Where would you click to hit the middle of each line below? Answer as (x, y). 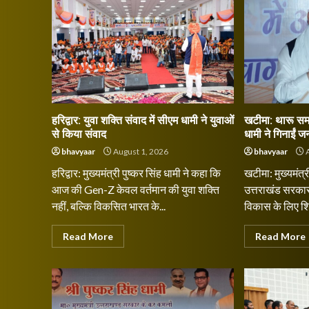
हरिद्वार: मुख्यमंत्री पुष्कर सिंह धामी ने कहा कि (136, 173)
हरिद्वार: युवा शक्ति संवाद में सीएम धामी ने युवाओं (143, 120)
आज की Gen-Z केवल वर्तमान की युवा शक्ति (136, 189)
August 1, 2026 (140, 151)
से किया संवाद (79, 134)
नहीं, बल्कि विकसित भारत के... (109, 206)
